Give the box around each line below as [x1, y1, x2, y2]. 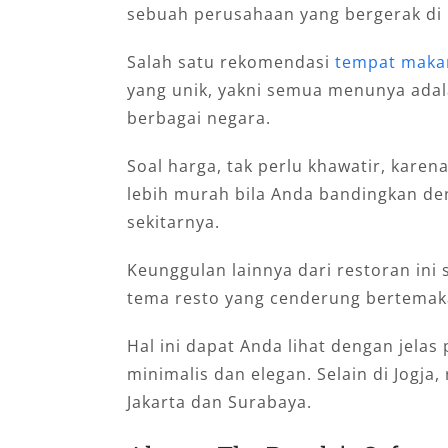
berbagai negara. [126, 107, 271, 130]
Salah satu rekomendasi [126, 51, 335, 74]
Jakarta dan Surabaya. [126, 391, 312, 414]
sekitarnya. [126, 211, 220, 234]
